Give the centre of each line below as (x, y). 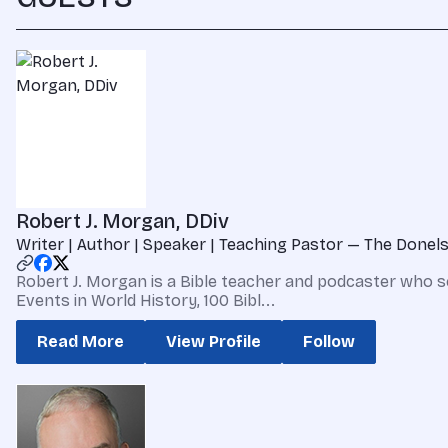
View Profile (213, 341)
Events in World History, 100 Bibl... (145, 300)
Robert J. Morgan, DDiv (122, 221)
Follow (329, 341)
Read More (80, 341)
